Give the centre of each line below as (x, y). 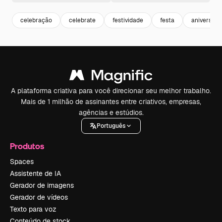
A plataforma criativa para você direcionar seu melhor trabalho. (111, 91)
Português (111, 126)
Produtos (27, 146)
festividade (128, 20)
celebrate (82, 20)
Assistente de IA (35, 173)
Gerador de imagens (42, 185)
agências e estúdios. (111, 112)
